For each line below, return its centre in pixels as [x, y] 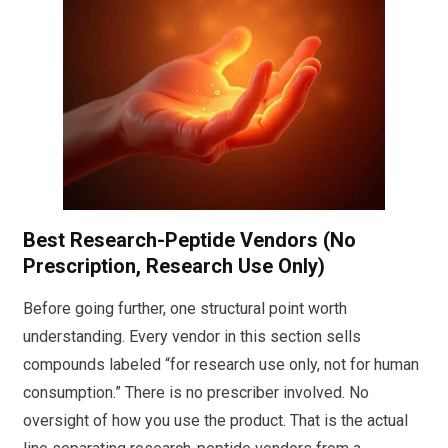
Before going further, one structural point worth [185, 309]
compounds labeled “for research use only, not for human [221, 365]
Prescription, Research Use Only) [174, 265]
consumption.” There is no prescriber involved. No [196, 393]
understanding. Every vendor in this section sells [192, 337]
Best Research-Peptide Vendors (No [189, 239]
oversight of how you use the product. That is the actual [215, 421]
